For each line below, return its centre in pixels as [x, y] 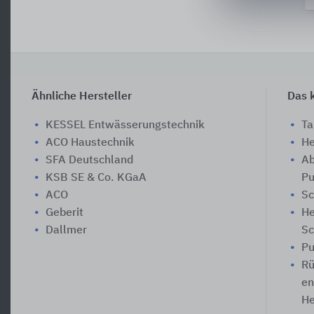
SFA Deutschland [89, 160]
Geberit [64, 213]
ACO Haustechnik [90, 143]
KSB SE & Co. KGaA [96, 178]
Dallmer [66, 230]
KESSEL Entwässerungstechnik [125, 125]
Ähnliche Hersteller [82, 96]
